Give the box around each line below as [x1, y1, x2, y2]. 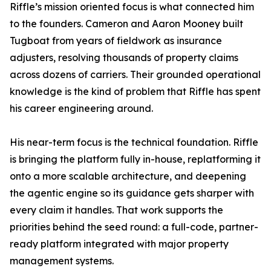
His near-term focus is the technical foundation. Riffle [10, 136, 258, 149]
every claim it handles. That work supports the [10, 204, 223, 217]
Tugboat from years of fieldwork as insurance [10, 34, 222, 47]
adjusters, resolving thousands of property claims [10, 51, 238, 64]
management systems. [10, 255, 114, 267]
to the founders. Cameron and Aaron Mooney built [10, 18, 243, 30]
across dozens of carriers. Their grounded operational [10, 68, 261, 81]
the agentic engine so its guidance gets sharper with [10, 187, 254, 200]
